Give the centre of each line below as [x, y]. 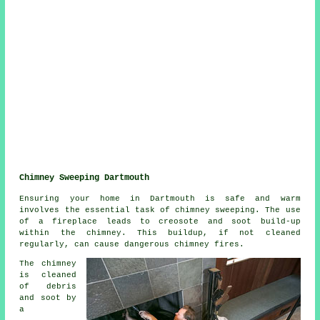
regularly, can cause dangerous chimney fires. [132, 244]
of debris [48, 286]
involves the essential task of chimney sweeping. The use [160, 210]
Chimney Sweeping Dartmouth [85, 177]
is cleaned [48, 275]
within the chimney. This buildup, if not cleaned [160, 232]
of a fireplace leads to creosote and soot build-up [160, 221]
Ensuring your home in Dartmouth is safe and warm [160, 198]
